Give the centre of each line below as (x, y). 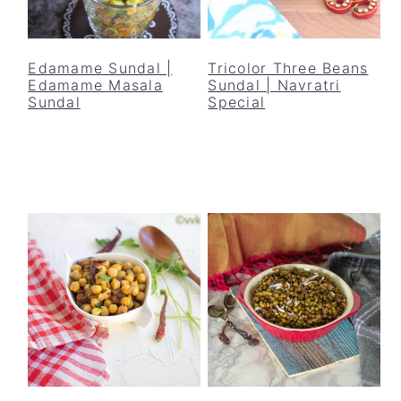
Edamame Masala (95, 85)
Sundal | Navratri (274, 85)
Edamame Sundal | (100, 68)
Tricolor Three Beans (288, 68)
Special (237, 102)
